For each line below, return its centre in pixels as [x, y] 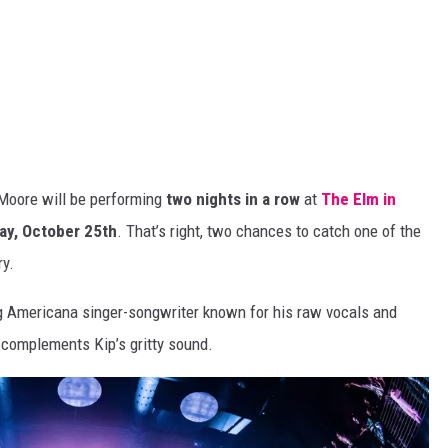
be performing [118, 199]
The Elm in [358, 199]
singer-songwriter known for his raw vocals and [237, 312]
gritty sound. [169, 344]
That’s [146, 231]
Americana [42, 312]
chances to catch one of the [326, 231]
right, [186, 231]
